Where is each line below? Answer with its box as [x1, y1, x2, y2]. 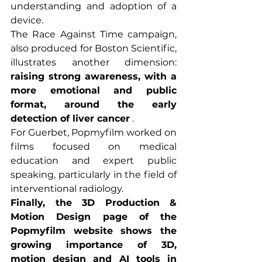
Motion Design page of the [11, 211, 177, 223]
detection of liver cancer [11, 113, 130, 125]
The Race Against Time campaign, [11, 29, 177, 40]
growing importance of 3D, [11, 239, 177, 251]
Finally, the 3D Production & [11, 197, 177, 209]
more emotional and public [11, 85, 177, 96]
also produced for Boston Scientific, [11, 43, 177, 54]
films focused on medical [11, 141, 177, 153]
